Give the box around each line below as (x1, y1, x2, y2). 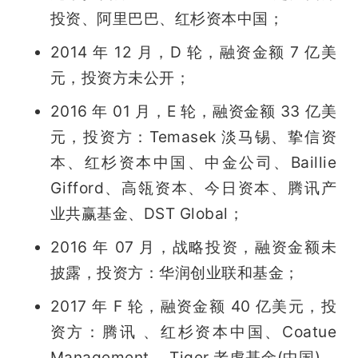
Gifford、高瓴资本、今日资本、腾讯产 (50, 177, 337, 197)
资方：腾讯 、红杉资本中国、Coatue (50, 321, 337, 341)
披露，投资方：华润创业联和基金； (50, 262, 300, 282)
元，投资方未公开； (50, 67, 191, 87)
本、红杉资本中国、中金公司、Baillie (50, 152, 337, 172)
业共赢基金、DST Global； (50, 203, 245, 223)
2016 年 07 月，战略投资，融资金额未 (50, 237, 337, 257)
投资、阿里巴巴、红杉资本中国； (50, 8, 284, 28)
